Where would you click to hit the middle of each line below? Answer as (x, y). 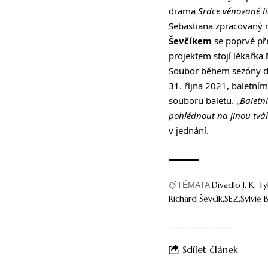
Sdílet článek (210, 249)
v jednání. (189, 131)
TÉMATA (194, 185)
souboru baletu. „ (204, 101)
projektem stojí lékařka (217, 56)
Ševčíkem (190, 41)
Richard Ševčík (196, 199)
